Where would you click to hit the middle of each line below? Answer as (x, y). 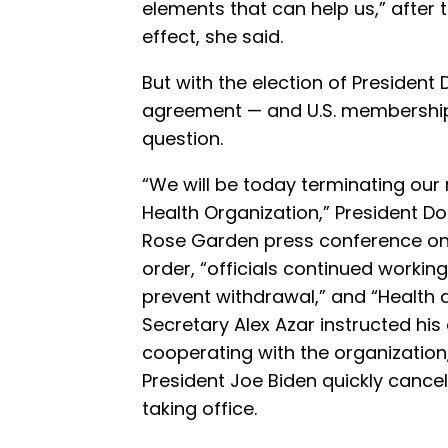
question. (182, 138)
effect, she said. (212, 36)
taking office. (199, 408)
